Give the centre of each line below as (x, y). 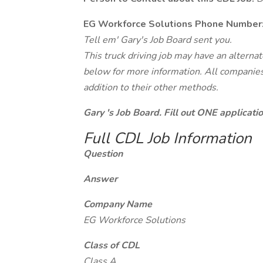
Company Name (118, 204)
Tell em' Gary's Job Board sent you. (158, 40)
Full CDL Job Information (168, 138)
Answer (100, 179)
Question (103, 154)
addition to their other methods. (151, 87)
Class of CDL (112, 245)
